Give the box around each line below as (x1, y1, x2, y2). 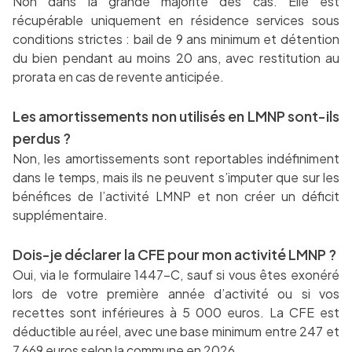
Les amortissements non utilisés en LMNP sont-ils (13, 107, 339, 126)
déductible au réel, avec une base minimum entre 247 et (13, 323, 339, 340)
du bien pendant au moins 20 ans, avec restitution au (13, 49, 339, 67)
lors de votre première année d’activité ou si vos (13, 285, 339, 302)
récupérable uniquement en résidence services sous (13, 12, 339, 29)
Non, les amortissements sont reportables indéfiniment (13, 150, 339, 167)
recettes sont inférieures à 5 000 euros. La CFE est (13, 304, 339, 321)
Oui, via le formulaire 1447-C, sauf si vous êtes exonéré (13, 266, 339, 284)
